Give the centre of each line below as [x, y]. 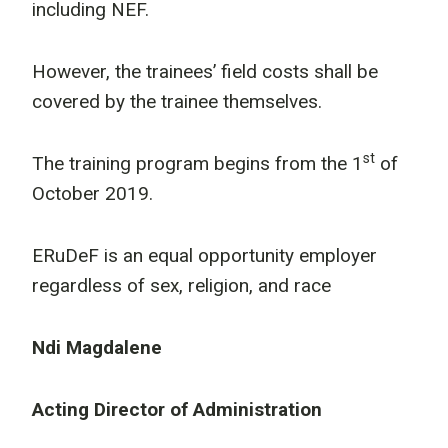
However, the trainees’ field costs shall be [205, 71]
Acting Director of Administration [177, 409]
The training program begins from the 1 [197, 163]
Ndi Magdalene [97, 347]
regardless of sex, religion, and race [181, 285]
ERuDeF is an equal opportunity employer [204, 255]
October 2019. [92, 193]
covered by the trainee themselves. [177, 101]
